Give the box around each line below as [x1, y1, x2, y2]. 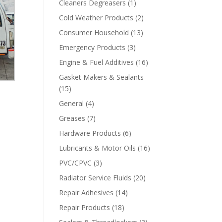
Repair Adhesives [59, 188, 114, 197]
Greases [59, 113, 86, 123]
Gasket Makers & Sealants [59, 72, 144, 82]
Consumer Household [59, 28, 129, 37]
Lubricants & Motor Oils [59, 143, 136, 153]
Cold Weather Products [59, 13, 134, 22]
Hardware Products [59, 128, 121, 138]
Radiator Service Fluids [59, 173, 132, 182]
